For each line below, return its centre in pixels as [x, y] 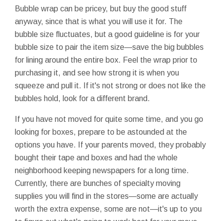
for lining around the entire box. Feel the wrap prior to [106, 60]
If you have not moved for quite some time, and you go [109, 119]
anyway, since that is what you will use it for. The [99, 21]
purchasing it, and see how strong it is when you [97, 73]
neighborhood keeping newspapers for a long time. [102, 170]
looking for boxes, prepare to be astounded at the [101, 132]
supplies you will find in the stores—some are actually [106, 196]
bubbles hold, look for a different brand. [82, 98]
